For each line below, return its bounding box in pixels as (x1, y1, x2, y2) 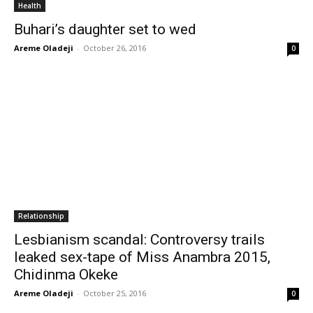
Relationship (18, 211, 64, 221)
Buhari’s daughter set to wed (14, 21, 196, 38)
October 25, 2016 (83, 288, 146, 299)
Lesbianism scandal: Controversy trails (14, 231, 265, 249)
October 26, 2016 (83, 43, 146, 54)
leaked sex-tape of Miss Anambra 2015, (14, 249, 270, 266)
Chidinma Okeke (14, 266, 118, 284)
